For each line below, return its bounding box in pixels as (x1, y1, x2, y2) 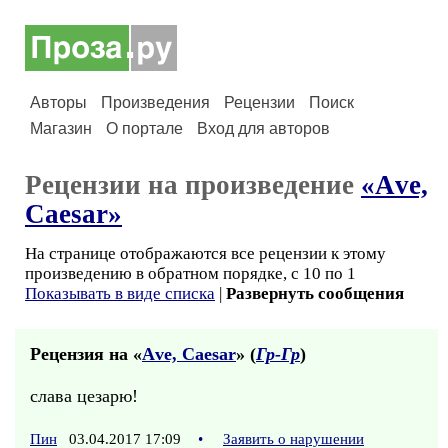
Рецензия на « (30, 344, 142, 364)
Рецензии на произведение (25, 170, 361, 200)
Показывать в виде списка (25, 284, 215, 303)
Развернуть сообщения (226, 284, 404, 303)
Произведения (101, 94, 210, 111)
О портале (106, 120, 183, 137)
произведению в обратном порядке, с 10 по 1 (25, 264, 356, 283)
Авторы (30, 94, 87, 111)
